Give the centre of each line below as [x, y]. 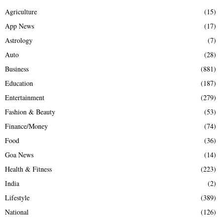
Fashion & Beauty [30, 111]
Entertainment [25, 97]
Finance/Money [26, 126]
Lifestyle [17, 197]
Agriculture [21, 11]
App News [19, 26]
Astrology [19, 40]
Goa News [19, 154]
